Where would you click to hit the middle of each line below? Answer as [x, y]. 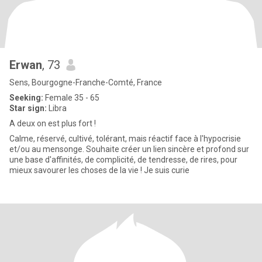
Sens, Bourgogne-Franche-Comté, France [86, 82]
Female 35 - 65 [71, 98]
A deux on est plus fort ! [53, 123]
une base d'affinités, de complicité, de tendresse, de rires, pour [123, 160]
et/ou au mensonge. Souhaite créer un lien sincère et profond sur [129, 149]
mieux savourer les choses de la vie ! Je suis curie [99, 170]
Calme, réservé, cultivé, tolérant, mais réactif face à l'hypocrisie [125, 139]
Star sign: [28, 108]
